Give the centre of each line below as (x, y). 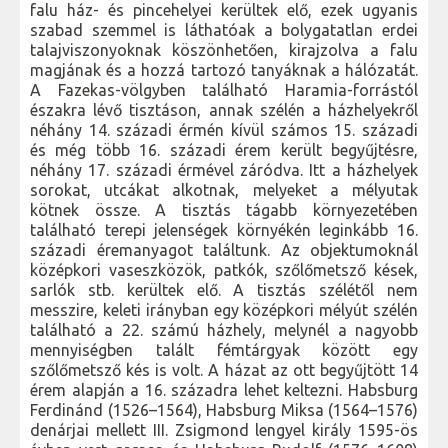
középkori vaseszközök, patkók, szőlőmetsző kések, (224, 270)
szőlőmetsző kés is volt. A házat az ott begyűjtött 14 (224, 370)
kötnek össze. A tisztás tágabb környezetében (224, 210)
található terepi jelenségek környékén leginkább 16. (224, 230)
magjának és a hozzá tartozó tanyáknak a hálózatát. (224, 70)
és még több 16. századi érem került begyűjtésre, (224, 150)
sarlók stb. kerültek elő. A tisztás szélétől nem (224, 290)
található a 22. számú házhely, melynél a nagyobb (224, 330)
